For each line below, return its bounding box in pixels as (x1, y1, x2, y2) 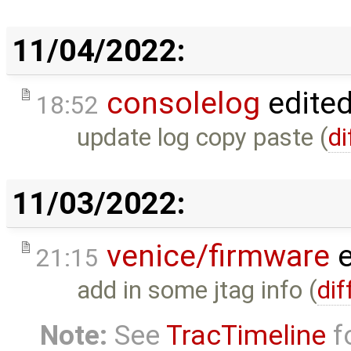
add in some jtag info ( (77, 275, 318, 305)
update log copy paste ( (77, 122, 329, 152)
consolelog (107, 85, 260, 121)
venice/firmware (107, 237, 330, 274)
